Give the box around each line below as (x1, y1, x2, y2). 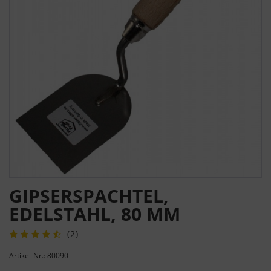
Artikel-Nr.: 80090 (9, 250, 68, 261)
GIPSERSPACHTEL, (9, 183, 169, 209)
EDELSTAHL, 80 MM (9, 201, 180, 227)
